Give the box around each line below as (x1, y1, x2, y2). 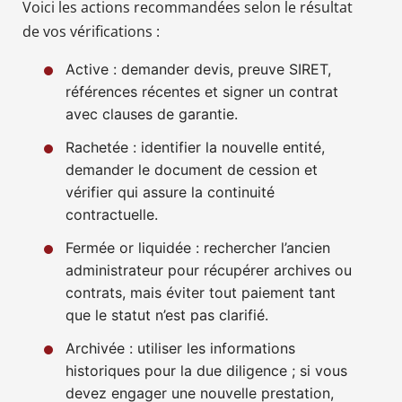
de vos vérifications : (22, 21, 160, 41)
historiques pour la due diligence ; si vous (66, 361, 347, 380)
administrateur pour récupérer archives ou (66, 260, 352, 279)
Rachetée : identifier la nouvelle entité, (66, 137, 325, 156)
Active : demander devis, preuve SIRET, (66, 59, 331, 78)
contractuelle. (66, 205, 158, 223)
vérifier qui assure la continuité (66, 182, 275, 201)
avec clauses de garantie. (66, 104, 238, 123)
